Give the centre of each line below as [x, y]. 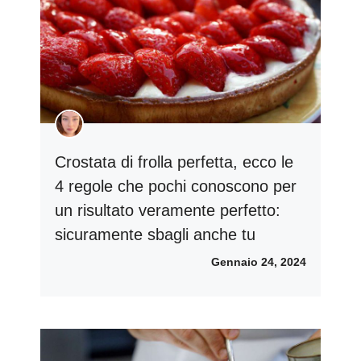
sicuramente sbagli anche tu [155, 235]
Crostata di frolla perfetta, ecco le [174, 162]
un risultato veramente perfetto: [168, 211]
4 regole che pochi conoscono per [176, 187]
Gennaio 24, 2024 [259, 262]
